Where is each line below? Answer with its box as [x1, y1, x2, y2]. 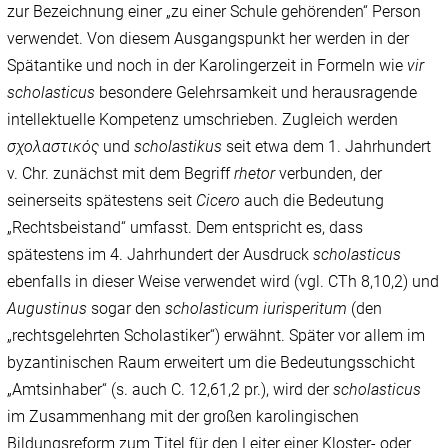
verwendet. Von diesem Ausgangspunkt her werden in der [7, 29, 410, 49]
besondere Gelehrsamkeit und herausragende [95, 83, 418, 103]
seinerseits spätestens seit [7, 191, 197, 211]
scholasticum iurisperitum [165, 299, 352, 319]
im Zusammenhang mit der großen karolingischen [7, 407, 360, 427]
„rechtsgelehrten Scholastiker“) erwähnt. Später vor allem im [7, 326, 426, 346]
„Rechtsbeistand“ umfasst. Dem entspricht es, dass [7, 218, 364, 238]
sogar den [87, 299, 166, 319]
